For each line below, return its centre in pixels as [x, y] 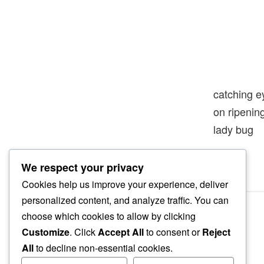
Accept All [121, 232]
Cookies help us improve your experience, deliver [125, 184]
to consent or [173, 232]
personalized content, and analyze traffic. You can [125, 200]
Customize [46, 232]
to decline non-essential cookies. [103, 248]
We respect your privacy [82, 168]
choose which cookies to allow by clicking [109, 216]
